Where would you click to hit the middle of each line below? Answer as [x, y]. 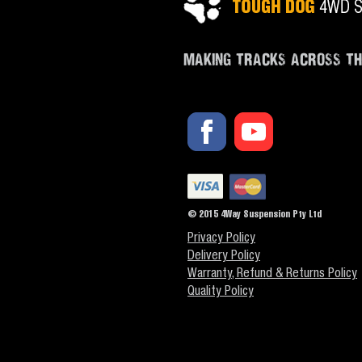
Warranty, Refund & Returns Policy [272, 274]
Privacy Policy [221, 239]
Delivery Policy [224, 257]
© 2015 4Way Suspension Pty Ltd [255, 215]
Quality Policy [221, 292]
